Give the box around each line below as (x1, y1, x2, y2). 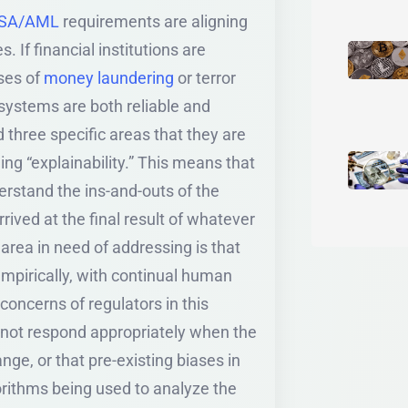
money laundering (44, 67, 174, 87)
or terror (174, 67, 236, 87)
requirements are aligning (59, 11, 248, 31)
